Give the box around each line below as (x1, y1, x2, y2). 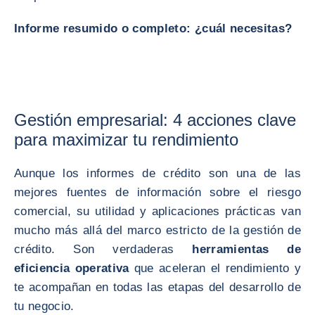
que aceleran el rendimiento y (129, 262, 301, 275)
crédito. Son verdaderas (14, 243, 193, 256)
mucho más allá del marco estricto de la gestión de (14, 224, 301, 237)
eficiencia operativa (14, 262, 129, 275)
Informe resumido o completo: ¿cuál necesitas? (14, 22, 292, 35)
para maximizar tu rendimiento (14, 130, 238, 149)
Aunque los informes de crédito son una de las (14, 167, 301, 180)
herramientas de (192, 243, 301, 256)
